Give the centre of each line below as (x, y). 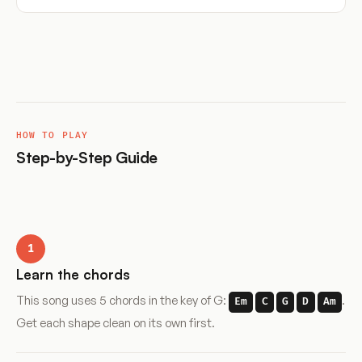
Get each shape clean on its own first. (116, 322)
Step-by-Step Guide (87, 157)
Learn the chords (73, 274)
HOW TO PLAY (52, 136)
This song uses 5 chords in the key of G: (122, 301)
